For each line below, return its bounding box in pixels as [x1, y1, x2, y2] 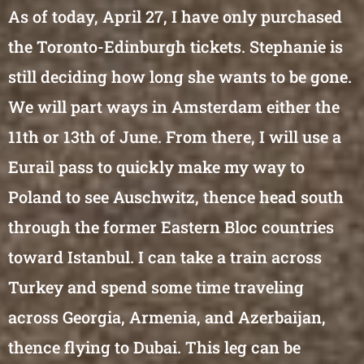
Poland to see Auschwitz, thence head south [8, 186, 344, 207]
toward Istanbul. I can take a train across [8, 246, 322, 267]
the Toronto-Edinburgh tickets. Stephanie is [8, 36, 343, 57]
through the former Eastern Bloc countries [8, 216, 334, 237]
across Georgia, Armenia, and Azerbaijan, [8, 306, 326, 327]
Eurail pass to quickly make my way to [8, 156, 305, 177]
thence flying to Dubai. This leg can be [8, 336, 301, 357]
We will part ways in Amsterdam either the [8, 96, 340, 117]
